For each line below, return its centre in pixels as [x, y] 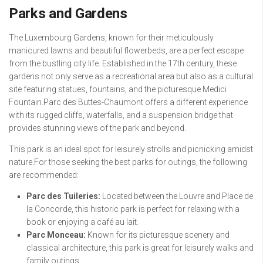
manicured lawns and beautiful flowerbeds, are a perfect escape [126, 50]
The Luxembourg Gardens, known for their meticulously [111, 37]
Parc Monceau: [56, 235]
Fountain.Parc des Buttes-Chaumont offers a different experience [128, 102]
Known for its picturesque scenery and [158, 235]
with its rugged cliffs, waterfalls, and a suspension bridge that [121, 115]
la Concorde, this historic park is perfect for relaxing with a [133, 209]
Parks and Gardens [68, 13]
